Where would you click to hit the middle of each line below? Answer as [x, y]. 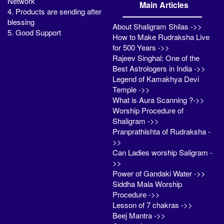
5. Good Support [34, 32]
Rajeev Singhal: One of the [156, 57]
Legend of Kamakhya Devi [156, 78]
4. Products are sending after [54, 11]
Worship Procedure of [148, 110]
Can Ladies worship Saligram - [163, 152]
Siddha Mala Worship [147, 183]
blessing [21, 21]
